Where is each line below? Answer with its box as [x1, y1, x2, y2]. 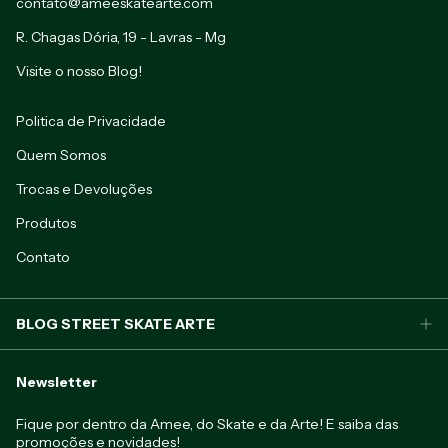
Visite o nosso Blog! [16, 61, 142, 80]
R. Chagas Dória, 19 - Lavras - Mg [16, 27, 226, 46]
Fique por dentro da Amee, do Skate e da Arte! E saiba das [16, 414, 398, 433]
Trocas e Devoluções [16, 179, 152, 198]
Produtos [16, 213, 76, 232]
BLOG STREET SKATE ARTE [16, 314, 215, 333]
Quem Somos [16, 145, 106, 164]
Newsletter [16, 372, 97, 391]
